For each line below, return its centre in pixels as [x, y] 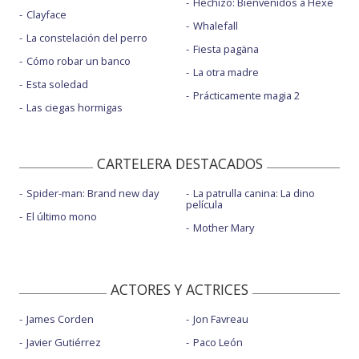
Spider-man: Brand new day [93, 193]
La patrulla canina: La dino [254, 193]
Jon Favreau [220, 319]
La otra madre [226, 73]
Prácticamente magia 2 [246, 96]
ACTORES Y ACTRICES [179, 289]
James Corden [60, 319]
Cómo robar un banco [79, 61]
